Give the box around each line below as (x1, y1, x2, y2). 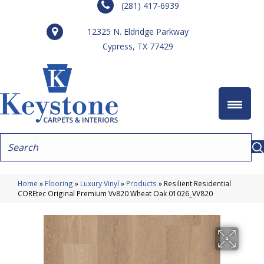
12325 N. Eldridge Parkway (87, 26, 189, 37)
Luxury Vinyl (80, 178, 119, 188)
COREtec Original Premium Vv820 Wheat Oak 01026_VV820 (18, 188, 213, 198)
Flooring (45, 178, 73, 188)
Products (126, 178, 157, 188)
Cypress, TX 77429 (103, 41, 173, 52)
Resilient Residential (164, 178, 231, 188)
